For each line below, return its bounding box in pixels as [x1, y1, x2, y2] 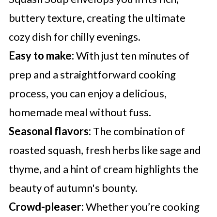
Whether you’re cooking [83, 200, 200, 214]
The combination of [91, 124, 185, 138]
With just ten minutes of [74, 49, 189, 62]
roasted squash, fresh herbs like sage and [8, 143, 201, 157]
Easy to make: [8, 49, 74, 62]
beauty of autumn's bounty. [8, 181, 138, 195]
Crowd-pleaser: [8, 200, 84, 214]
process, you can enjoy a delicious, [8, 87, 167, 100]
